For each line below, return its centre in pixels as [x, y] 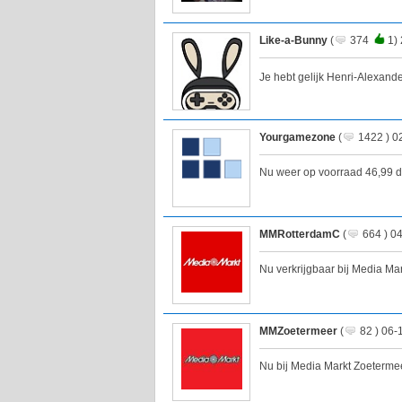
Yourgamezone [297, 138]
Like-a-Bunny [293, 41]
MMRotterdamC [300, 235]
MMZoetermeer [298, 332]
